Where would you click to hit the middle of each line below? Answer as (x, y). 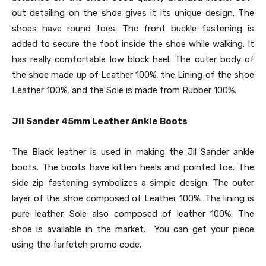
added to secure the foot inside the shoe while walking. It (133, 44)
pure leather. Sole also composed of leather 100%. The (133, 214)
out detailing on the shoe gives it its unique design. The (133, 13)
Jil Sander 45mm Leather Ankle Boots (100, 121)
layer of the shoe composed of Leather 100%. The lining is (133, 199)
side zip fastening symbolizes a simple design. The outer (133, 183)
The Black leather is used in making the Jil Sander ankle (133, 152)
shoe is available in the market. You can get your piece (133, 229)
